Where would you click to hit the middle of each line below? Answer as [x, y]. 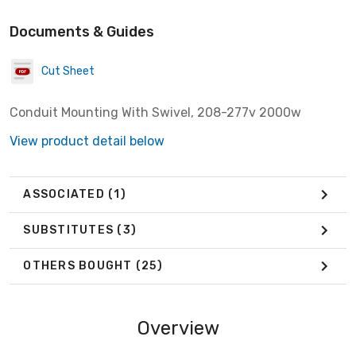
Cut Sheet [68, 72]
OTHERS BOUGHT [79, 266]
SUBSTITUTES [70, 230]
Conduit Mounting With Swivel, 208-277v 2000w [155, 112]
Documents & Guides [82, 31]
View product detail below [87, 141]
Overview [178, 328]
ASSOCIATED [66, 195]
